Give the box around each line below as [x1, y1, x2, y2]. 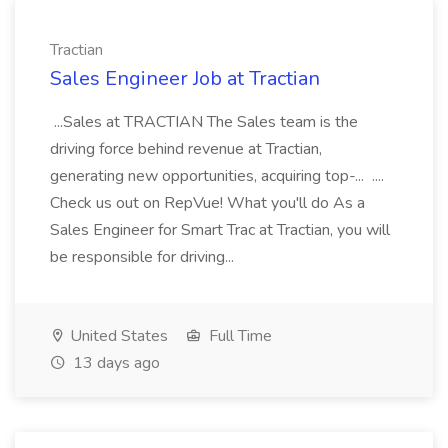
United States [66, 325, 168, 347]
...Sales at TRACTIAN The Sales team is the [50, 111, 358, 133]
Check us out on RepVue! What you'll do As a [50, 192, 365, 214]
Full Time [205, 325, 272, 347]
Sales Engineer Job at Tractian [50, 65, 320, 92]
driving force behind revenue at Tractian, [50, 138, 322, 160]
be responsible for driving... [50, 246, 238, 268]
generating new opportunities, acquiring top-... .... [50, 165, 384, 187]
